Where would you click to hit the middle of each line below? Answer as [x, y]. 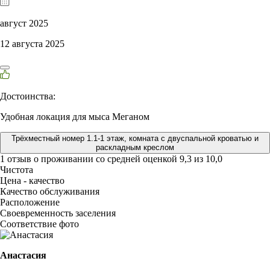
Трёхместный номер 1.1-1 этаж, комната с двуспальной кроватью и [135, 139]
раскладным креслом [135, 148]
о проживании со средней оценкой [107, 159]
